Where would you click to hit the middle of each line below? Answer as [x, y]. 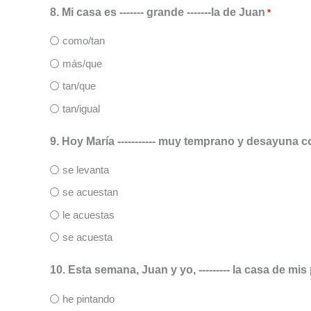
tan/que [79, 86]
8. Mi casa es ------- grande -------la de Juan [158, 12]
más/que [82, 63]
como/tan [84, 41]
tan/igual [81, 108]
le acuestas [89, 215]
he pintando [89, 299]
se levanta [86, 170]
